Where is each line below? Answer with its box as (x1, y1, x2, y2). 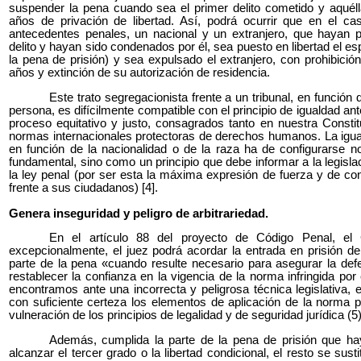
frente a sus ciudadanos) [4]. (9, 180, 158, 194)
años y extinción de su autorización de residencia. (9, 65, 270, 79)
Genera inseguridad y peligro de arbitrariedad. (9, 206, 268, 220)
